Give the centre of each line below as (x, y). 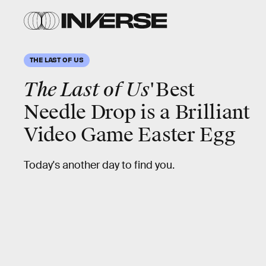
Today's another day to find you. (99, 165)
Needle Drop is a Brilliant (137, 113)
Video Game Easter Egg (130, 135)
